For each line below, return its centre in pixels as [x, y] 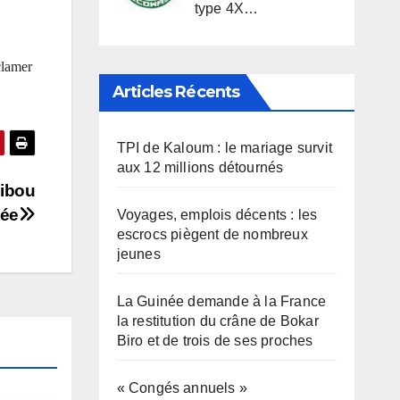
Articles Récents [176, 92]
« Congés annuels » [182, 388]
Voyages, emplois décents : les [217, 215]
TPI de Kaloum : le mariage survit [225, 148]
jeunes [138, 254]
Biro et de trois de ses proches [215, 341]
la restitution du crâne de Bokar [217, 321]
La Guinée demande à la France [221, 302]
